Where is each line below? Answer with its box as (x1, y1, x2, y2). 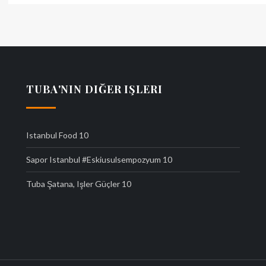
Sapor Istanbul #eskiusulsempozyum (26, 154, 161, 164)
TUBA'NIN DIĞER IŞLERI (26, 82, 163, 96)
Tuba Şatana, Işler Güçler (26, 179, 120, 189)
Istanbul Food (26, 130, 77, 140)
